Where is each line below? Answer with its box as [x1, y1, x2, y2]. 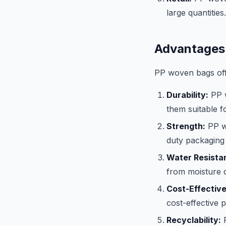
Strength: [166, 121, 205, 131]
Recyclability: [166, 215, 221, 225]
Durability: [166, 90, 208, 100]
